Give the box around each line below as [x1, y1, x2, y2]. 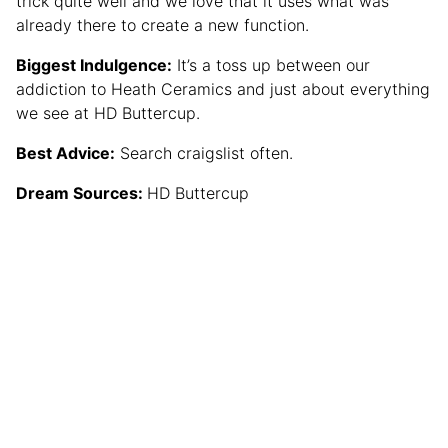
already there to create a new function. [16, 14, 309, 35]
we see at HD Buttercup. [16, 102, 200, 123]
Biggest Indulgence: [16, 54, 172, 75]
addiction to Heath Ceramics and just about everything [16, 78, 430, 99]
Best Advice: [16, 142, 115, 163]
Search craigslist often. [115, 142, 293, 163]
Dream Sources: [16, 182, 147, 203]
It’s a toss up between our [172, 54, 370, 75]
